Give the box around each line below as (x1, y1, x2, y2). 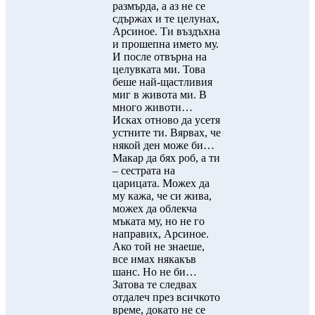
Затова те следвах (112, 278, 197, 290)
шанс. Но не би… (112, 266, 197, 278)
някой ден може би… (112, 139, 214, 151)
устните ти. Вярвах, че (112, 127, 221, 139)
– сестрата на (112, 165, 175, 176)
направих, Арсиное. (112, 228, 209, 240)
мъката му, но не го (112, 215, 205, 227)
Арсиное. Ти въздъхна (112, 25, 220, 37)
